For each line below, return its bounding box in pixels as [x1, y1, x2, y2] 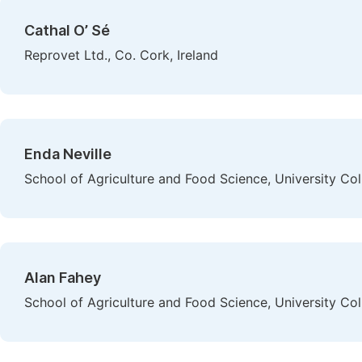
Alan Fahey [24, 269, 101, 286]
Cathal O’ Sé [24, 22, 110, 39]
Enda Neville [24, 145, 112, 162]
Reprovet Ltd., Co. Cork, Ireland [24, 48, 218, 63]
